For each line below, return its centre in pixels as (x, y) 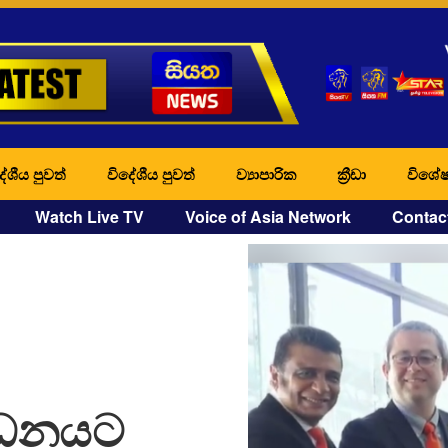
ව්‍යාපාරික (266, 173)
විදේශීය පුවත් (151, 173)
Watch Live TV (89, 216)
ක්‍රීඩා (351, 173)
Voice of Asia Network (268, 216)
